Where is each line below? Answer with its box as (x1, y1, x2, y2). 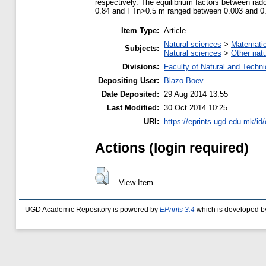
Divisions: (122, 62, 159, 71)
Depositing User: (98, 75, 159, 85)
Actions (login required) (95, 140, 249, 156)
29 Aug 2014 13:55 (164, 89, 228, 99)
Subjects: (125, 43, 159, 53)
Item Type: (121, 26, 159, 35)
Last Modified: (107, 103, 159, 112)
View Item (118, 178, 153, 187)
